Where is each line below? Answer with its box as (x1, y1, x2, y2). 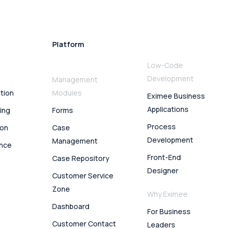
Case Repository (52, 153, 110, 164)
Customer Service (52, 171, 114, 181)
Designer (147, 166, 179, 175)
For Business (147, 207, 191, 216)
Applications (147, 104, 189, 114)
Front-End (147, 152, 181, 162)
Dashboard (52, 201, 90, 212)
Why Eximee (147, 189, 188, 199)
